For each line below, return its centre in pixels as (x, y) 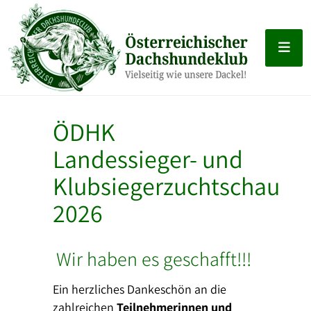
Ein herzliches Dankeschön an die (140, 289)
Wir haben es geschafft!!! (155, 259)
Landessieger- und (148, 159)
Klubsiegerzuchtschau (167, 186)
